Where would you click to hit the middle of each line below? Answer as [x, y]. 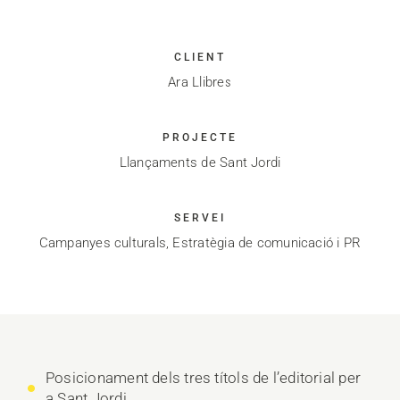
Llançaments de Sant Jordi [200, 163]
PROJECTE [200, 138]
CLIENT [200, 58]
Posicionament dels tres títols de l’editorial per [204, 378]
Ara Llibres [200, 83]
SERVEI [200, 218]
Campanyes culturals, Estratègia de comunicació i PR [200, 243]
